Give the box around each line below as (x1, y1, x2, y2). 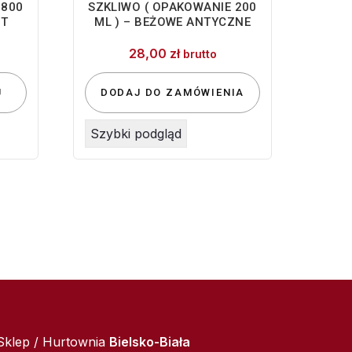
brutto (182, 47, 217, 61)
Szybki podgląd (90, 126, 181, 142)
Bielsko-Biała (109, 334, 190, 350)
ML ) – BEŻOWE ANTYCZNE (94, 15, 251, 30)
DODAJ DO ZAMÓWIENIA (100, 86, 245, 99)
